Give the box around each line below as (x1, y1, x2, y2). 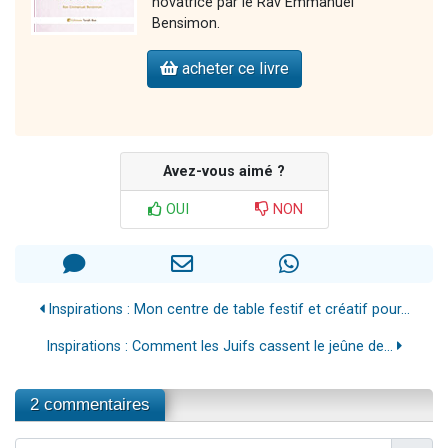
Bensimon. (152, 14, 220, 32)
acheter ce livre (177, 58, 289, 78)
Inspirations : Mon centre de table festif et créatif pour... (43, 300, 410, 318)
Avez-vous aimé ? (163, 162, 285, 180)
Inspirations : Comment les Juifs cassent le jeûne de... (46, 337, 397, 355)
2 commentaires (30, 394, 150, 414)
